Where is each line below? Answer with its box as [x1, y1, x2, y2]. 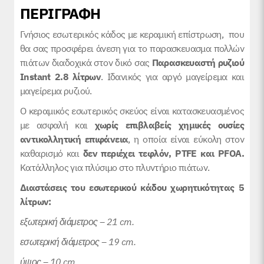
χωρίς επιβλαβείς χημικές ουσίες [94, 119, 244, 131]
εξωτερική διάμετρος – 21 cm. [20, 216, 134, 228]
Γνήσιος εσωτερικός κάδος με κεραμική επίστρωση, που [20, 28, 244, 41]
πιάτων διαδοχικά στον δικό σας [20, 57, 152, 69]
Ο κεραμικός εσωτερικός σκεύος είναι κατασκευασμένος [20, 105, 244, 117]
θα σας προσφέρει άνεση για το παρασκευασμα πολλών [20, 42, 244, 55]
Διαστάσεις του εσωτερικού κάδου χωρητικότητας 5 [20, 181, 244, 194]
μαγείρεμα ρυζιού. [20, 85, 92, 97]
